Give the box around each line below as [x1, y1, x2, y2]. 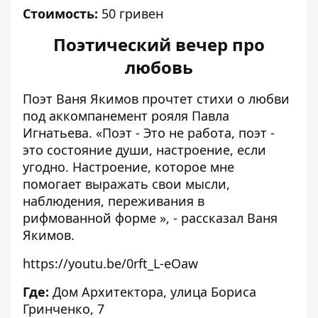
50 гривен [102, 5, 163, 22]
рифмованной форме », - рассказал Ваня [23, 209, 278, 226]
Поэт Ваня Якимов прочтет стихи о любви [23, 90, 290, 107]
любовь [125, 55, 193, 79]
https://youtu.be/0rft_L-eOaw [23, 255, 198, 272]
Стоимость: [23, 5, 102, 22]
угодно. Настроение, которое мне [23, 158, 234, 175]
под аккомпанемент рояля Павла [23, 107, 229, 124]
